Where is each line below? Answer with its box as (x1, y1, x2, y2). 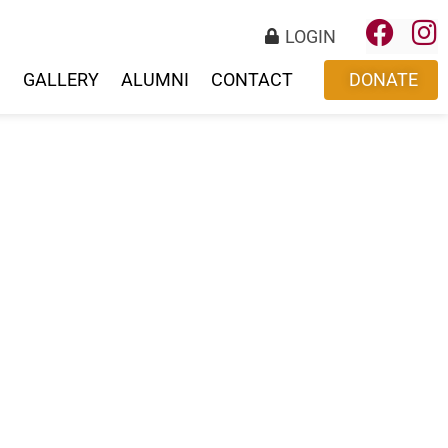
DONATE (349, 69, 418, 90)
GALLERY (23, 69, 99, 90)
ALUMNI (121, 69, 189, 90)
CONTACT (211, 69, 293, 90)
